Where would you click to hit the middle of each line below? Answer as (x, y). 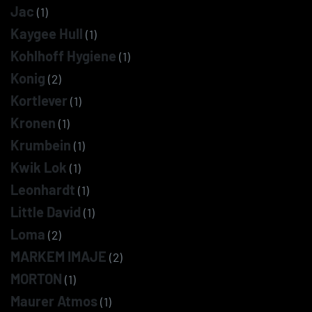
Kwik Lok (39, 167)
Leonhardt (43, 189)
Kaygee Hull (47, 33)
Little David (46, 212)
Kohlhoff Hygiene (63, 56)
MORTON (36, 279)
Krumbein (41, 145)
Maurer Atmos (54, 301)
